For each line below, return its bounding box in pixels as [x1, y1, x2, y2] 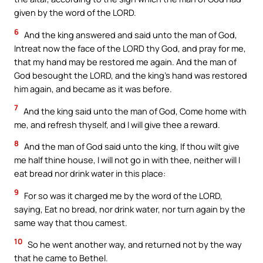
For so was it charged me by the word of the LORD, [22, 189, 222, 201]
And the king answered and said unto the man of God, [22, 29, 237, 41]
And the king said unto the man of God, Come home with [22, 104, 247, 117]
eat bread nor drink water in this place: [14, 167, 166, 180]
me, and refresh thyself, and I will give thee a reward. [14, 118, 220, 130]
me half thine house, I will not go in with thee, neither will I [14, 154, 240, 166]
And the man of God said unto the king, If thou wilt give [22, 140, 240, 153]
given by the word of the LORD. [14, 6, 136, 19]
